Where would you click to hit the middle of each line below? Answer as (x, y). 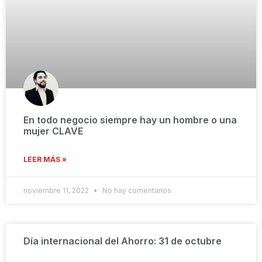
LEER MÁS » (45, 159)
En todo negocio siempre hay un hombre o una (130, 120)
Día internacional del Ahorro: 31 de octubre (123, 241)
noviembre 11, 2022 (57, 190)
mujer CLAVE (53, 131)
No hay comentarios (136, 190)
